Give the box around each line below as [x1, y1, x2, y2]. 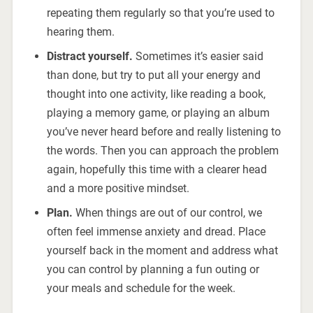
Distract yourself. [46, 50, 136, 64]
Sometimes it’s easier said [135, 50, 263, 64]
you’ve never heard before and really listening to [46, 125, 281, 139]
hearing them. [46, 25, 115, 39]
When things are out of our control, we [72, 206, 262, 220]
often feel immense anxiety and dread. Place [46, 225, 265, 239]
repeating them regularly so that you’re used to [46, 6, 275, 20]
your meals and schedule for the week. [46, 282, 235, 296]
